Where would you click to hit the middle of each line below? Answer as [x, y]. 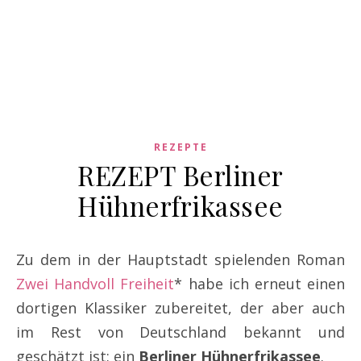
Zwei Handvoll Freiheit [95, 283]
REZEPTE [180, 147]
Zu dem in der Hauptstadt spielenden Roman [185, 259]
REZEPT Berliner [180, 174]
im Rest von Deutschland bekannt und [180, 332]
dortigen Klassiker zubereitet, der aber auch [180, 307]
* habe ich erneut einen [260, 283]
